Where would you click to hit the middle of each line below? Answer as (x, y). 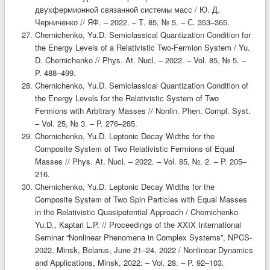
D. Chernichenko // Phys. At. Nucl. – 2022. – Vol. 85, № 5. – (140, 60)
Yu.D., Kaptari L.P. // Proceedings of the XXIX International (138, 224)
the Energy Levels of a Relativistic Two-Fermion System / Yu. (142, 47)
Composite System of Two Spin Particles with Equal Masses (141, 199)
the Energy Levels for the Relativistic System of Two (127, 98)
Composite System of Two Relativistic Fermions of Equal (134, 148)
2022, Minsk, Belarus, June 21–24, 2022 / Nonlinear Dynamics (144, 250)
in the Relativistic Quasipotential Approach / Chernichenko (136, 212)
